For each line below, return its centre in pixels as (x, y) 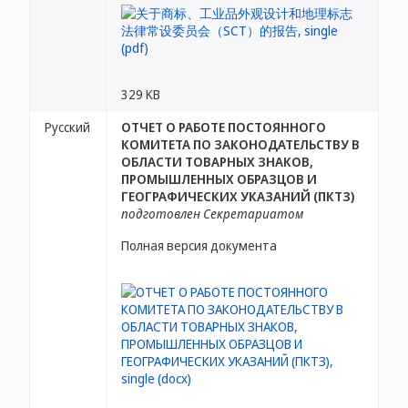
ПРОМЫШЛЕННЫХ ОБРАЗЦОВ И (219, 179)
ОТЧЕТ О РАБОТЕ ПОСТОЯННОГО (224, 127)
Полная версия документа (199, 245)
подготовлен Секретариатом (212, 214)
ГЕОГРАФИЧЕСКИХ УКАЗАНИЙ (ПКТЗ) (238, 196)
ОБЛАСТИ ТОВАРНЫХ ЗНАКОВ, (217, 162)
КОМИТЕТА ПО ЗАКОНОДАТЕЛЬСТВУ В (240, 144)
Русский (67, 127)
